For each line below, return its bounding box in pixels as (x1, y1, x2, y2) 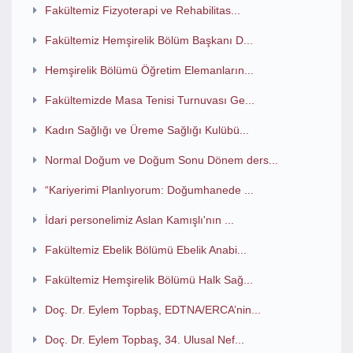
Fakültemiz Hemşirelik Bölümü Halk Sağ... (44, 273, 253, 286)
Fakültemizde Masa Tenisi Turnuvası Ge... (44, 94, 255, 106)
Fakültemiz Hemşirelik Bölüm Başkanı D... (44, 34, 253, 46)
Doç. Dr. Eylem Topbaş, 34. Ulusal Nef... (44, 333, 244, 346)
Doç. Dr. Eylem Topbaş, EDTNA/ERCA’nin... (44, 303, 261, 316)
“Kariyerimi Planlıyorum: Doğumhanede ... (44, 184, 254, 196)
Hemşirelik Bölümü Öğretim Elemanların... (44, 64, 254, 76)
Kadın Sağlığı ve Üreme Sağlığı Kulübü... (44, 124, 249, 136)
